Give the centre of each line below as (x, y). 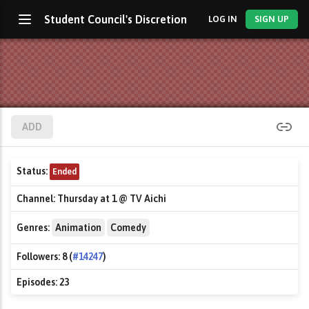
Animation (78, 228)
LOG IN (222, 19)
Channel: (36, 199)
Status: (32, 171)
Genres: (33, 228)
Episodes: (37, 282)
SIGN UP (272, 19)
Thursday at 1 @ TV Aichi (111, 199)
